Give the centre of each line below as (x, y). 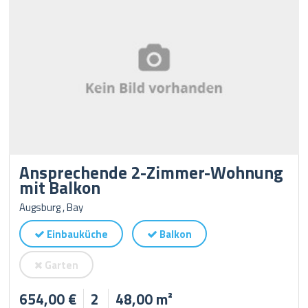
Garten (61, 265)
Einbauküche (77, 234)
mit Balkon (60, 188)
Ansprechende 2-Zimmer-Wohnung (152, 173)
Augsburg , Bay (52, 207)
